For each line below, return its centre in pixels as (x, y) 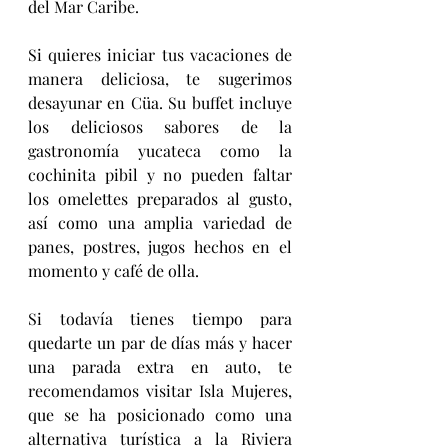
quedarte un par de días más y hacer (160, 342)
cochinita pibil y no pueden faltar (160, 174)
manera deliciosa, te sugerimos (160, 78)
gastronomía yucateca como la (160, 150)
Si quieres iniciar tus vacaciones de (160, 54)
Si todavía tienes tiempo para (160, 318)
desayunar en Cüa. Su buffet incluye (160, 102)
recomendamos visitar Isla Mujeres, (160, 390)
